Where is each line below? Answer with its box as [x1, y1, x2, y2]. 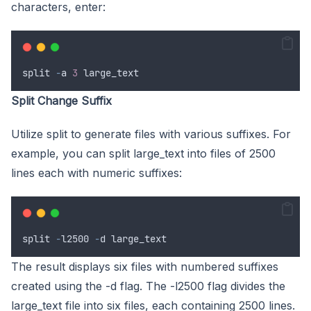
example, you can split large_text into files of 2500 [11, 146, 276, 160]
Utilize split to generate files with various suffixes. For [11, 126, 291, 141]
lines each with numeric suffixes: [11, 165, 182, 180]
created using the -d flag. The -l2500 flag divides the [11, 278, 285, 293]
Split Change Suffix [11, 93, 112, 108]
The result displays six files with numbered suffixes [11, 259, 278, 274]
